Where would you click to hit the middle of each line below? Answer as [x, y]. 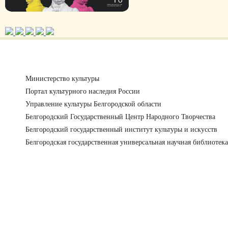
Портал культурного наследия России [83, 91]
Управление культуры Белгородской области [93, 104]
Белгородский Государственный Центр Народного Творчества [120, 117]
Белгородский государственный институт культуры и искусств [121, 130]
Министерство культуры [62, 79]
